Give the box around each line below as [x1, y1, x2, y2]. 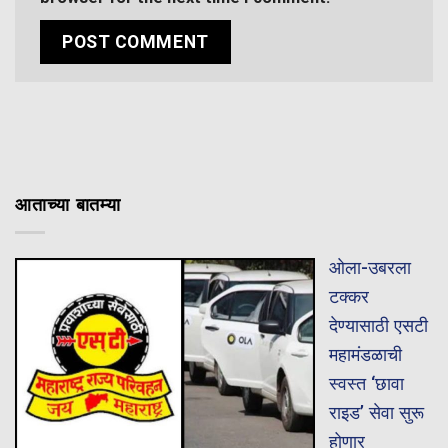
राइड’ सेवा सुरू [328, 401, 424, 423]
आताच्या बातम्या [15, 194, 122, 216]
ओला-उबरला [328, 256, 411, 278]
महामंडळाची [328, 343, 402, 365]
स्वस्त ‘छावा [328, 372, 404, 394]
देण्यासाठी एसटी [328, 314, 428, 336]
